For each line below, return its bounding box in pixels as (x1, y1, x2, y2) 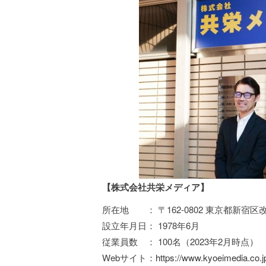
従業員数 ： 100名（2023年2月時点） (102, 235, 258, 248)
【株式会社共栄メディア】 (102, 180, 209, 194)
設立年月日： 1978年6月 (102, 219, 199, 232)
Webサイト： (102, 251, 156, 264)
